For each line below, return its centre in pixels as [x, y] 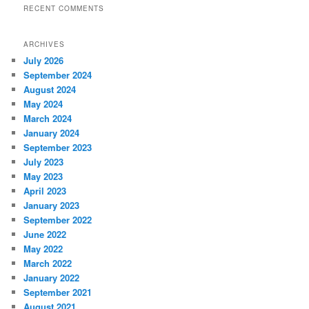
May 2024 [43, 104]
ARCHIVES [44, 44]
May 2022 [43, 249]
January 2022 [52, 278]
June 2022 [45, 235]
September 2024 [58, 75]
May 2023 [43, 177]
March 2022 [48, 263]
